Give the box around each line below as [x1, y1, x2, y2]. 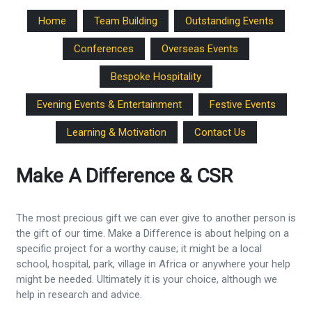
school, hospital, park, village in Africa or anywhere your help [15, 257, 290, 270]
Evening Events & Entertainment [36, 98, 182, 111]
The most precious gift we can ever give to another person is [15, 211, 296, 224]
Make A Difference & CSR [15, 164, 233, 187]
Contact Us [194, 126, 246, 139]
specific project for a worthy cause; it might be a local [15, 242, 262, 255]
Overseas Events [162, 42, 238, 56]
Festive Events [209, 98, 276, 111]
